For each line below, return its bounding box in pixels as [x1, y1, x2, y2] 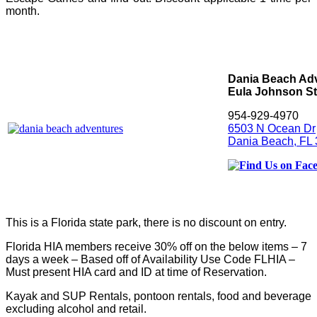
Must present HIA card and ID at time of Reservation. [6, 266, 267, 279]
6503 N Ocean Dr [228, 122, 316, 135]
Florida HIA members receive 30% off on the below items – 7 [6, 241, 307, 253]
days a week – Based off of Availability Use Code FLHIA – [6, 253, 295, 266]
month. [6, 5, 40, 18]
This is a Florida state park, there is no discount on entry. [6, 217, 287, 229]
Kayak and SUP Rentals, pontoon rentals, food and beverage [6, 290, 311, 303]
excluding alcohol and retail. [6, 303, 146, 316]
